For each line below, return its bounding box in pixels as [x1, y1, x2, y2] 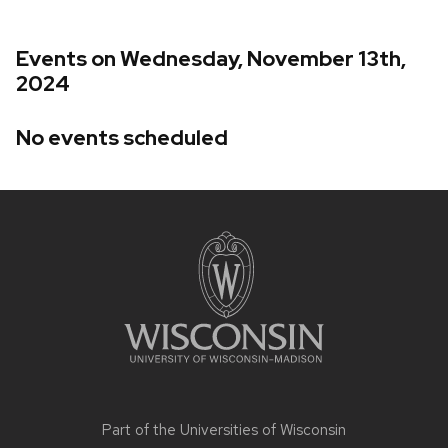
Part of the [102, 419, 180, 440]
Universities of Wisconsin [180, 419, 346, 440]
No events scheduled [16, 123, 228, 151]
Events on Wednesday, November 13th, [16, 45, 406, 73]
